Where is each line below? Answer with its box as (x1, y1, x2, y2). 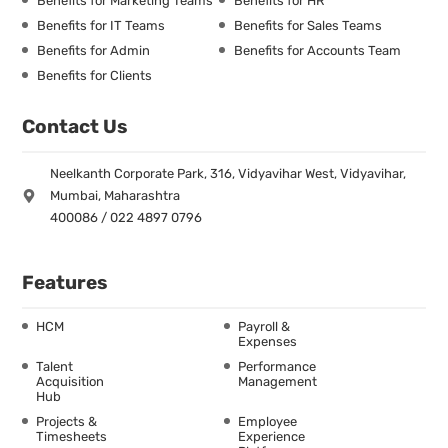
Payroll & (238, 319, 290, 335)
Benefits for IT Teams (37, 18, 165, 34)
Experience (238, 429, 305, 445)
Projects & (36, 414, 97, 430)
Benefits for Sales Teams (233, 18, 382, 34)
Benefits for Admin (37, 43, 150, 59)
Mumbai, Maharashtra (50, 188, 180, 204)
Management (238, 374, 317, 390)
